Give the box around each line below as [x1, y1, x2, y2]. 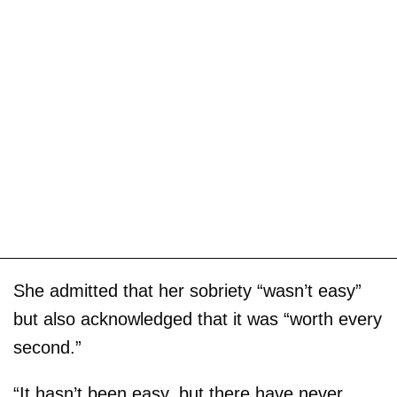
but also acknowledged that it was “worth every [13, 309, 382, 330]
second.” [13, 338, 82, 358]
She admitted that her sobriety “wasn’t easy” [13, 281, 362, 301]
